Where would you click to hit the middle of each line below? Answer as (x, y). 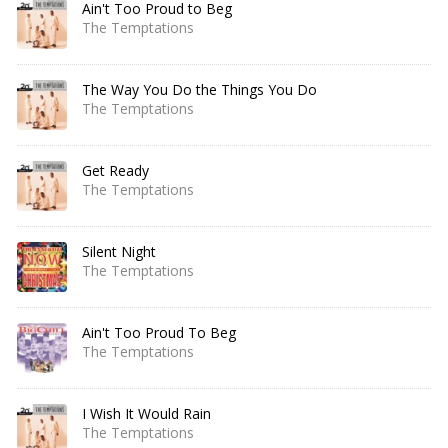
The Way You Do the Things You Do (199, 89)
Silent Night (119, 251)
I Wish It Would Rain (146, 413)
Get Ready (115, 170)
